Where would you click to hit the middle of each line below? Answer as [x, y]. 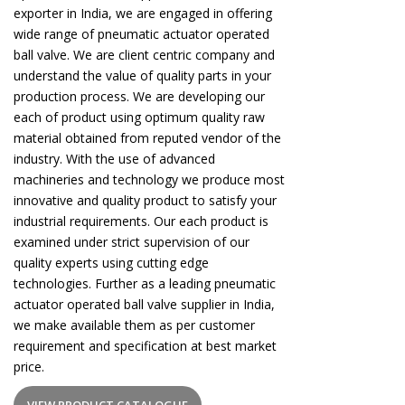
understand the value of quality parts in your [142, 75]
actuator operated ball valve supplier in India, [144, 304]
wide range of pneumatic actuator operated [141, 34]
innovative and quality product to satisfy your [145, 200]
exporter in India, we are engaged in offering [143, 13]
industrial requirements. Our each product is [141, 221]
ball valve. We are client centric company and [144, 55]
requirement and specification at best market [145, 346]
